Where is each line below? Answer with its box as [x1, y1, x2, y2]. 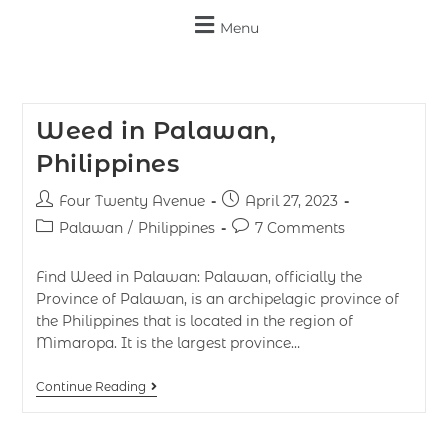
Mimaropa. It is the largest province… [35, 334, 300, 352]
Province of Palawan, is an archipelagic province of [35, 290, 399, 308]
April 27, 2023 [244, 192, 338, 210]
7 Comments [254, 219, 345, 237]
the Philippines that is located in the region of [35, 312, 353, 330]
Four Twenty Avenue [58, 192, 205, 210]
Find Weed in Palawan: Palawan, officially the [35, 268, 362, 286]
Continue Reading [35, 379, 146, 394]
